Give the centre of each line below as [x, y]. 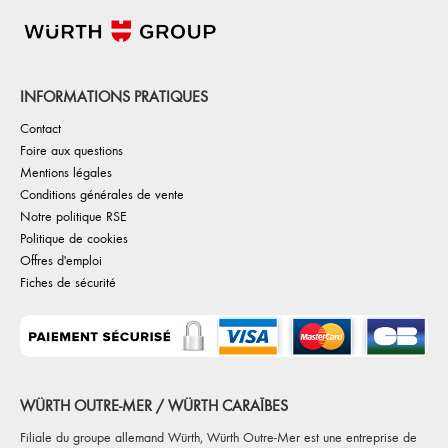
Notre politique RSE [73, 215]
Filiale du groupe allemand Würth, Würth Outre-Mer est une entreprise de [218, 437]
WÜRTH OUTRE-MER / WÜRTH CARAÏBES [154, 406]
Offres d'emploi [61, 259]
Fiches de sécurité [68, 281]
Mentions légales [66, 171]
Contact [40, 127]
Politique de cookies [74, 237]
